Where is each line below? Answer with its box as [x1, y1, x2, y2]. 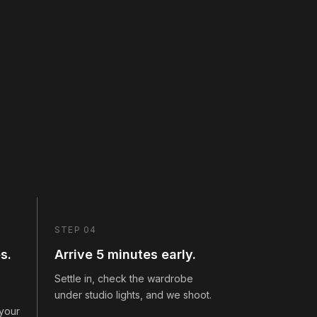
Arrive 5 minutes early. [54, 246, 196, 262]
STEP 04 [54, 224, 97, 235]
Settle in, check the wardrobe [54, 272, 193, 284]
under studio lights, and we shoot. [54, 288, 212, 301]
